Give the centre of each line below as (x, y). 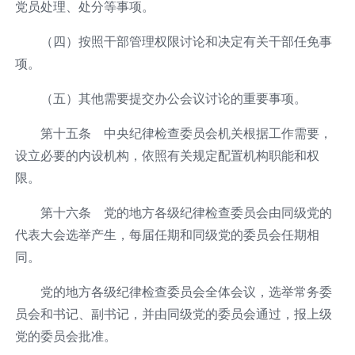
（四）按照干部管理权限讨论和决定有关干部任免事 (186, 41)
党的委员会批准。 (65, 336)
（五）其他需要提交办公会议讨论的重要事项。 (173, 98)
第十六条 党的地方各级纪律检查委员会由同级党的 (186, 212)
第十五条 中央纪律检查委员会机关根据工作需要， (186, 133)
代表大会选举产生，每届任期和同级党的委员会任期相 (167, 234)
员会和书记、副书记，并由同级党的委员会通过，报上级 (173, 313)
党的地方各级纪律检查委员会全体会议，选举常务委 (186, 291)
